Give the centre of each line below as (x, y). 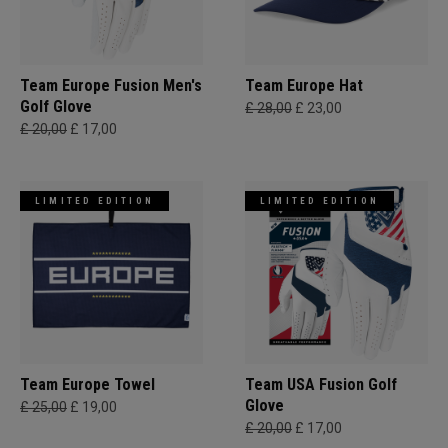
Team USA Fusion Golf (321, 385)
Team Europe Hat (304, 86)
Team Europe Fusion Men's (111, 86)
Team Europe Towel (87, 385)
